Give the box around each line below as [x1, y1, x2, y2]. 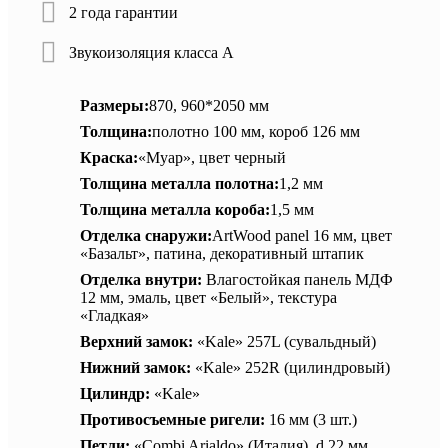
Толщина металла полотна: [80, 175, 279, 193]
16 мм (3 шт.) [269, 411, 357, 429]
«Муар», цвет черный [138, 149, 286, 167]
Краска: [80, 149, 138, 167]
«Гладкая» [80, 307, 149, 325]
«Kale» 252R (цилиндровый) [195, 359, 390, 377]
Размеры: [80, 97, 149, 115]
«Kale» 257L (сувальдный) [197, 333, 376, 351]
